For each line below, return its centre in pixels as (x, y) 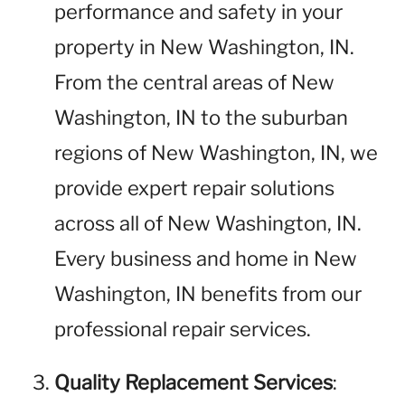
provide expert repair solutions (194, 188)
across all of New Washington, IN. (208, 223)
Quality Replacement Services (193, 382)
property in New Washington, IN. (204, 47)
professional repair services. (183, 329)
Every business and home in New (206, 259)
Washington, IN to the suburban (201, 118)
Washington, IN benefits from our (208, 294)
